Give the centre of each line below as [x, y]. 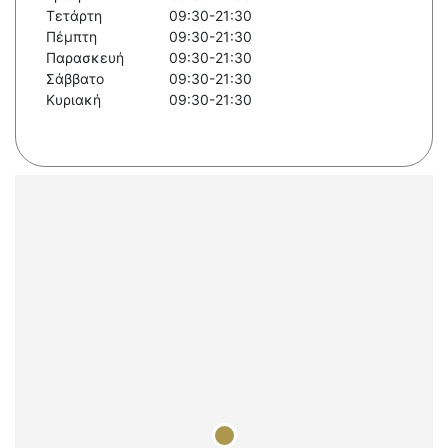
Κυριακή [73, 100]
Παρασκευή [85, 58]
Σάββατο [75, 79]
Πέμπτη [71, 37]
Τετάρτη [74, 16]
